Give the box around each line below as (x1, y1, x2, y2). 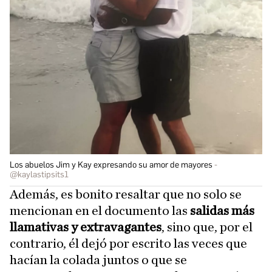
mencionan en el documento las (10, 203, 188, 217)
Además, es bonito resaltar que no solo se (10, 187, 242, 201)
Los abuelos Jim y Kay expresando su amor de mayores (10, 159, 212, 170)
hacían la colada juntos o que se (10, 253, 187, 267)
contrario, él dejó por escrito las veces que (10, 236, 247, 250)
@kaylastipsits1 (10, 169, 69, 180)
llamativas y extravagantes (10, 220, 161, 234)
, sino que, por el (161, 220, 253, 234)
